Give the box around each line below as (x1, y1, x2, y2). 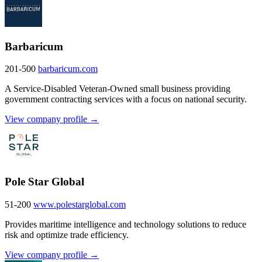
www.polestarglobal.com (33, 199, 126, 209)
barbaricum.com (38, 64, 98, 74)
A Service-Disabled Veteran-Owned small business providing (5, 84, 230, 94)
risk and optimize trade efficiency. (5, 229, 129, 240)
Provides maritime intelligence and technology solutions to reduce (5, 219, 246, 229)
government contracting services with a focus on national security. (5, 94, 247, 105)
